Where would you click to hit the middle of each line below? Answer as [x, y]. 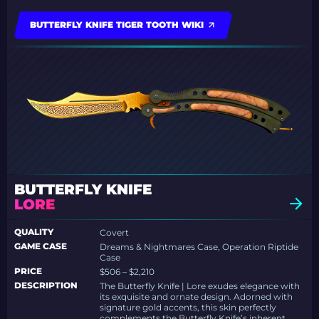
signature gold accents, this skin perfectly [188, 308]
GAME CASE [41, 246]
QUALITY [34, 232]
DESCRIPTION [46, 286]
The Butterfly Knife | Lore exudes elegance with [200, 286]
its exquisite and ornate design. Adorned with [197, 297]
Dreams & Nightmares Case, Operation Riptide [199, 247]
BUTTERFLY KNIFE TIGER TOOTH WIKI [117, 25]
